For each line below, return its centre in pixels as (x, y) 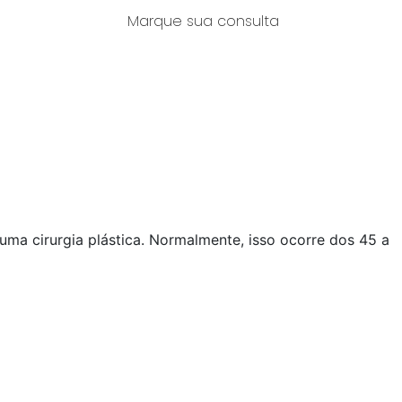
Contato (267, 82)
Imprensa (163, 82)
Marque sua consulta (203, 21)
